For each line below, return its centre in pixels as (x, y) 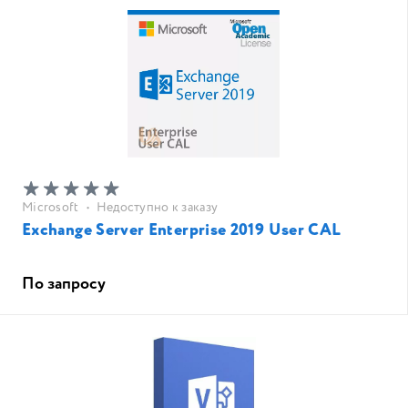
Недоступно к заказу (157, 208)
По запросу (64, 284)
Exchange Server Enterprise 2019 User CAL (182, 230)
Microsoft (51, 208)
